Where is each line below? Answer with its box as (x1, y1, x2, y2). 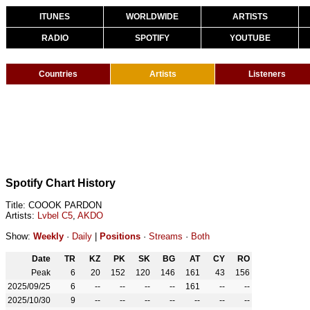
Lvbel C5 (37, 210, 73, 221)
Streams (149, 231, 183, 241)
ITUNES (39, 12, 70, 21)
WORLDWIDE (126, 12, 179, 21)
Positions (100, 231, 140, 241)
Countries (39, 69, 77, 79)
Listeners (248, 69, 286, 79)
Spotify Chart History (6, 177, 116, 189)
